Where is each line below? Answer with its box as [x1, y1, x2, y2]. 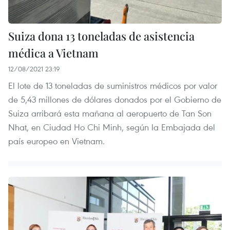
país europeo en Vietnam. [8, 135, 105, 147]
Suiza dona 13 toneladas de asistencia [8, 28, 195, 44]
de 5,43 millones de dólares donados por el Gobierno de [8, 93, 221, 105]
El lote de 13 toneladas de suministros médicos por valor [8, 79, 217, 91]
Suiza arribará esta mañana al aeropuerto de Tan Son [8, 107, 212, 119]
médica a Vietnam [8, 45, 99, 61]
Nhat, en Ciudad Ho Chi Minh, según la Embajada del [8, 121, 215, 133]
